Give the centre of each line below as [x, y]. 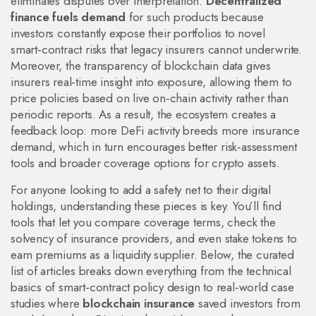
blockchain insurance [139, 303]
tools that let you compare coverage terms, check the [143, 222]
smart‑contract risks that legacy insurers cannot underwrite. [156, 49]
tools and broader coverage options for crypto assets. [145, 163]
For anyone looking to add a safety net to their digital [141, 190]
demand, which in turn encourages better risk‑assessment [154, 147]
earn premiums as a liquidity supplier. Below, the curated [152, 255]
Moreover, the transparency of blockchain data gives [141, 66]
